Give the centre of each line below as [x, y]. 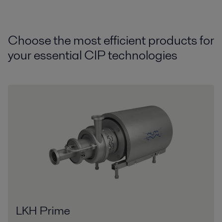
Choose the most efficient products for [111, 40]
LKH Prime [43, 210]
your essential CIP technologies [93, 55]
